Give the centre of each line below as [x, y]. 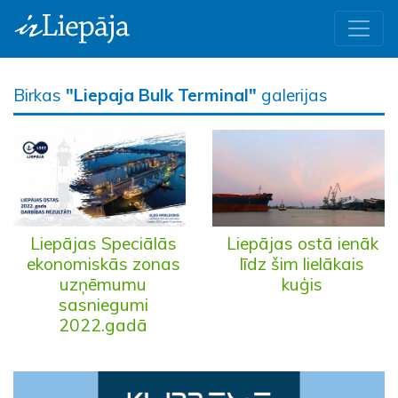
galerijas [292, 95]
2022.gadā [103, 325]
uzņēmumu [103, 284]
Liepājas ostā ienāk [302, 243]
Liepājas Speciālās [103, 243]
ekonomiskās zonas [103, 263]
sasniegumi [103, 304]
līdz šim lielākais [302, 263]
